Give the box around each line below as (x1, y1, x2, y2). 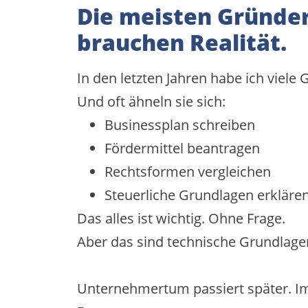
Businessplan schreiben (104, 115, 255, 134)
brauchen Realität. (77, 27, 287, 57)
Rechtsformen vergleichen (104, 162, 271, 181)
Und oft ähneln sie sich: (77, 91, 225, 111)
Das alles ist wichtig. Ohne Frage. (77, 208, 285, 228)
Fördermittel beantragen (104, 138, 260, 157)
